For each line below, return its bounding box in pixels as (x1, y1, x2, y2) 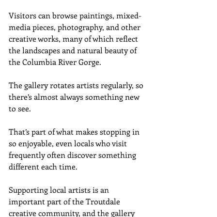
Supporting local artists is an (9, 184, 111, 195)
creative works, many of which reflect (9, 33, 140, 44)
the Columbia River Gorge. (9, 56, 101, 67)
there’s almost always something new (9, 91, 141, 102)
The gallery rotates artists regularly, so (9, 79, 145, 90)
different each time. (9, 161, 77, 171)
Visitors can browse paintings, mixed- (9, 10, 141, 20)
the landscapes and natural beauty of (9, 45, 139, 55)
